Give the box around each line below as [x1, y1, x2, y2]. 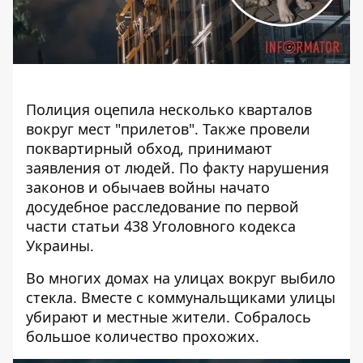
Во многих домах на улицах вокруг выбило [26, 268, 335, 288]
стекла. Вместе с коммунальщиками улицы [26, 288, 335, 307]
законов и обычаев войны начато [26, 177, 270, 197]
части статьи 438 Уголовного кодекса [26, 216, 296, 236]
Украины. [26, 236, 94, 255]
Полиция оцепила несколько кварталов [26, 100, 312, 119]
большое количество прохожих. [26, 327, 259, 346]
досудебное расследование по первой [26, 197, 299, 216]
